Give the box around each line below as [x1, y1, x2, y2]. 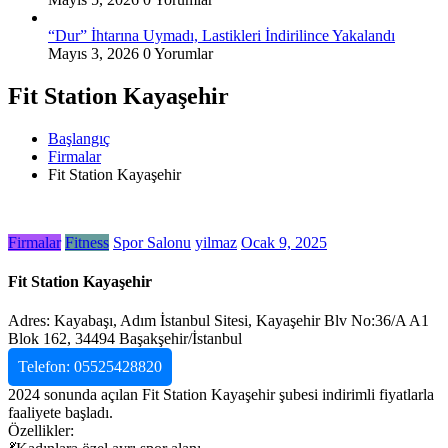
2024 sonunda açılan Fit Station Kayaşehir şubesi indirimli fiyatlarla [8, 386, 434, 404]
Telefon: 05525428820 [18, 358, 162, 376]
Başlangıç [48, 129, 110, 147]
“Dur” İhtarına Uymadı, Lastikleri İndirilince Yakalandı [48, 26, 395, 44]
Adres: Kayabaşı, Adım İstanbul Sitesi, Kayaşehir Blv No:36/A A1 [8, 312, 429, 330]
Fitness [65, 233, 109, 251]
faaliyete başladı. [8, 404, 113, 422]
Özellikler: [8, 422, 74, 440]
